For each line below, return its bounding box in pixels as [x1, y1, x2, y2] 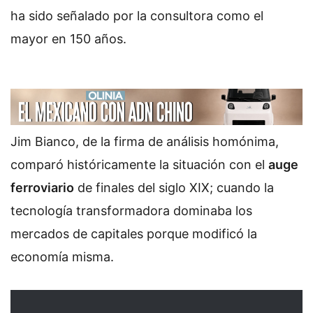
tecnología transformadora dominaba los [10, 203, 252, 219]
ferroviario [10, 180, 74, 196]
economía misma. [10, 249, 114, 265]
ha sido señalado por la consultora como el [10, 8, 263, 23]
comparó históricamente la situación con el [10, 157, 268, 173]
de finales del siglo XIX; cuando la [74, 180, 274, 196]
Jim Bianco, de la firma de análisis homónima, [10, 134, 279, 150]
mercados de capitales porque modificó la [10, 226, 257, 242]
